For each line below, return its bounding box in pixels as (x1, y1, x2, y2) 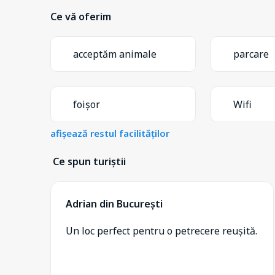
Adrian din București (66, 196, 163, 211)
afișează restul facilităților (50, 126, 169, 139)
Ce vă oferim (50, 9, 111, 23)
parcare (233, 47, 269, 61)
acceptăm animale (73, 47, 157, 61)
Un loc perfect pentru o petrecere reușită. (66, 223, 257, 238)
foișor (73, 97, 100, 111)
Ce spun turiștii (53, 154, 126, 168)
